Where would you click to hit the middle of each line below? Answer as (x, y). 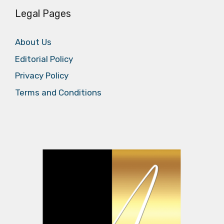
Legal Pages (43, 14)
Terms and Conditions (58, 92)
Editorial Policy (44, 59)
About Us (33, 42)
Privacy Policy (42, 76)
